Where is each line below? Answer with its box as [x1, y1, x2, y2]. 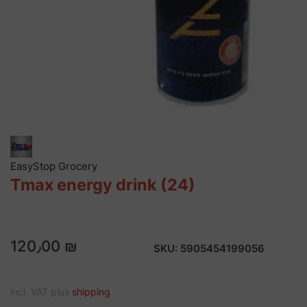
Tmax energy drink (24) [10, 174, 195, 195]
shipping [72, 285, 110, 297]
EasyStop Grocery [10, 159, 97, 173]
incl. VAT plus [10, 285, 72, 297]
